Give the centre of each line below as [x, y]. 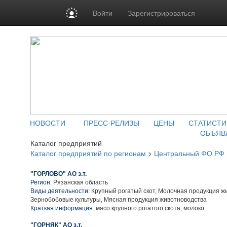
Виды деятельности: [60, 191]
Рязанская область [81, 182]
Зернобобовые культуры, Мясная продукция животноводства [119, 200]
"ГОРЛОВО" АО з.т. [59, 174]
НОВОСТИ [48, 123]
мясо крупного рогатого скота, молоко [149, 208]
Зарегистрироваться [162, 13]
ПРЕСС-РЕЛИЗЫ [111, 123]
